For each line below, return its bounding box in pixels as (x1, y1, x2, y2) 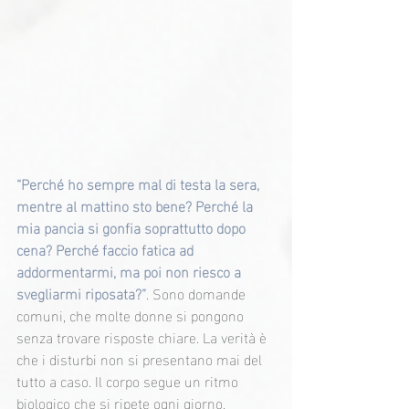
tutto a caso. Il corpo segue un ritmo (16, 367, 242, 394)
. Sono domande (146, 279, 249, 307)
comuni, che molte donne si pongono (16, 301, 247, 329)
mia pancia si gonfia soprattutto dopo (16, 214, 249, 241)
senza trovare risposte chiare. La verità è (16, 323, 270, 351)
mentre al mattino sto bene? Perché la (16, 192, 257, 219)
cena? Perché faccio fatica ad (16, 236, 197, 263)
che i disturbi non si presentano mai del (16, 345, 266, 372)
